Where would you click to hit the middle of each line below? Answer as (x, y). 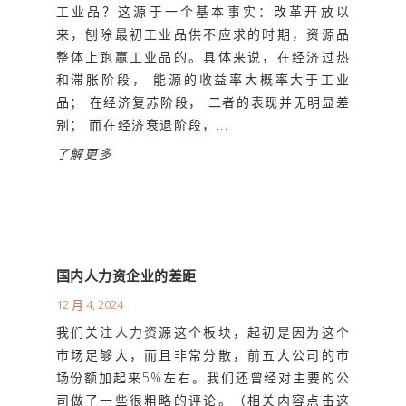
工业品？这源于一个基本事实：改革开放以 (203, 12)
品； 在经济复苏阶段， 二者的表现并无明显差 (203, 102)
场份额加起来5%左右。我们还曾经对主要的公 (203, 378)
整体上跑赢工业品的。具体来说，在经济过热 (203, 57)
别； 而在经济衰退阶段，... (142, 125)
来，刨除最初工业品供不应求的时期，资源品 (203, 34)
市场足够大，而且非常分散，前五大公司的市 (203, 355)
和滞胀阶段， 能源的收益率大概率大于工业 (203, 80)
